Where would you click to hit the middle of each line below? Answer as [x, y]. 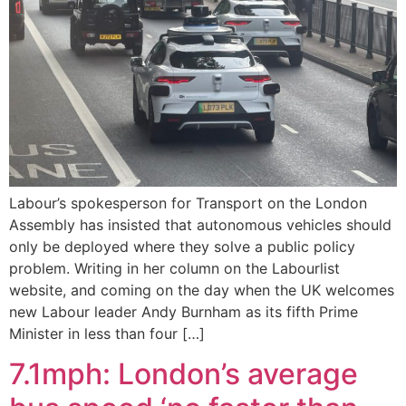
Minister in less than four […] [107, 333]
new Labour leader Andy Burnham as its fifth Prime [184, 311]
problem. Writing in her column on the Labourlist [174, 268]
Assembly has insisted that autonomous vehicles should [200, 224]
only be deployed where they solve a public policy [182, 246]
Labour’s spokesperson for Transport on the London [188, 203]
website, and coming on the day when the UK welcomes [202, 290]
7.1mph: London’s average [184, 374]
